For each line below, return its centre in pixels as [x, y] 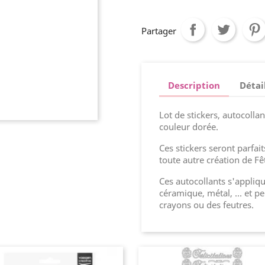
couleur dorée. [189, 127]
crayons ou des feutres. [206, 205]
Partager [159, 31]
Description [194, 85]
